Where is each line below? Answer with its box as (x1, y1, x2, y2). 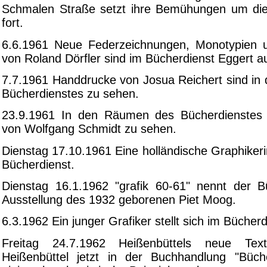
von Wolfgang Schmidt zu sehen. (2, 122, 176, 136)
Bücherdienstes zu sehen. (2, 86, 139, 100)
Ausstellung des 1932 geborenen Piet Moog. (2, 193, 236, 206)
